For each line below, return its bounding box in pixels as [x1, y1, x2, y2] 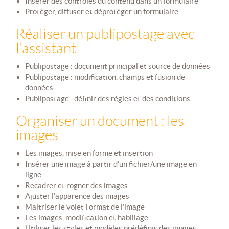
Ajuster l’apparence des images [25, 192, 129, 201]
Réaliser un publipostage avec [16, 26, 195, 42]
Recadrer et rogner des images [25, 181, 128, 190]
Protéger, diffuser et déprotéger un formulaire [25, 7, 178, 16]
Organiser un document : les [16, 113, 184, 129]
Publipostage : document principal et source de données [25, 62, 210, 71]
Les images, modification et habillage [25, 213, 148, 222]
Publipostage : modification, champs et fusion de [25, 73, 185, 82]
